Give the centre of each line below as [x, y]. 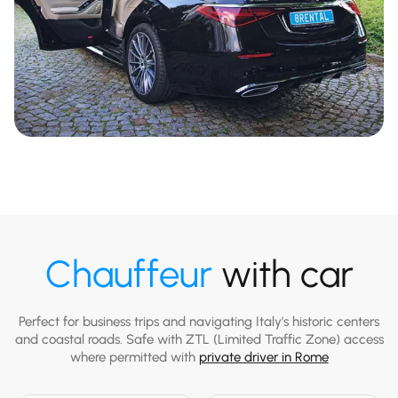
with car [283, 274]
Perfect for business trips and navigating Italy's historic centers [199, 321]
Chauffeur [128, 274]
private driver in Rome [263, 357]
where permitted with [134, 357]
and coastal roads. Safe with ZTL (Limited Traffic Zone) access [199, 339]
